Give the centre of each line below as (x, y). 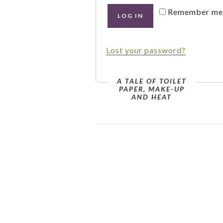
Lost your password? (146, 50)
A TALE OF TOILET (152, 81)
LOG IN (130, 16)
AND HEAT (152, 97)
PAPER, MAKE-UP (152, 89)
